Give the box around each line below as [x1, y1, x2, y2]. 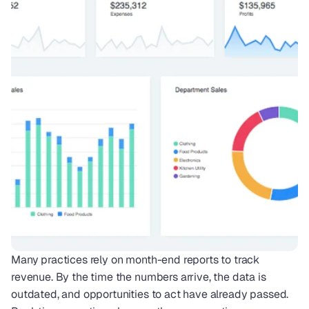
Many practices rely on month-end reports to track [11, 252, 260, 267]
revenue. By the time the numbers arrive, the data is [11, 270, 266, 284]
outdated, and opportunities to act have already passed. [11, 287, 289, 301]
